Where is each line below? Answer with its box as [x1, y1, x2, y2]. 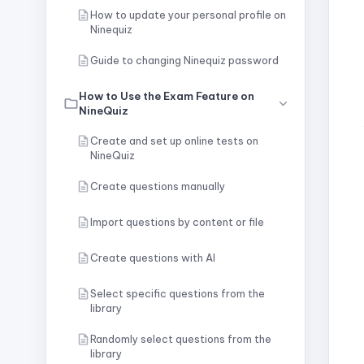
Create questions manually [90, 180, 225, 193]
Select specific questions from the [90, 287, 265, 300]
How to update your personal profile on [90, 8, 286, 21]
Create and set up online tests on [90, 134, 258, 147]
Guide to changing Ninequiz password [90, 54, 279, 67]
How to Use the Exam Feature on [79, 89, 254, 102]
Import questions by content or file [90, 215, 264, 228]
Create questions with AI [90, 251, 215, 264]
